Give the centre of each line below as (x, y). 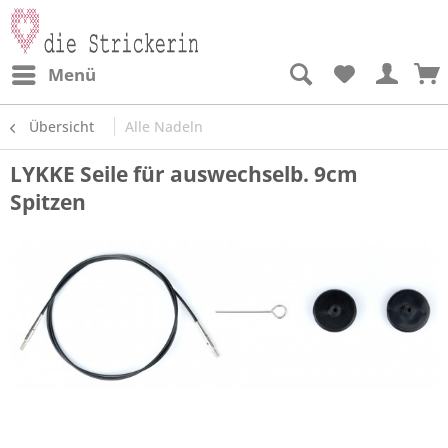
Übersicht (61, 126)
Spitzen (48, 202)
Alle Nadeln (164, 126)
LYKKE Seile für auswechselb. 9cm (184, 174)
